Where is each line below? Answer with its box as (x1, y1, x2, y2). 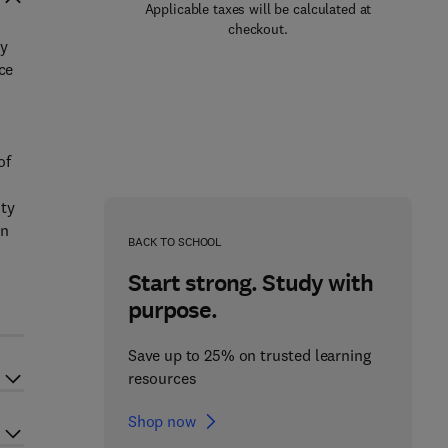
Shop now (127, 411, 196, 431)
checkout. (228, 20, 288, 38)
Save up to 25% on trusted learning (127, 345, 371, 365)
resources (127, 368, 197, 388)
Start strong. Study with (127, 267, 373, 299)
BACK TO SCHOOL (127, 234, 223, 249)
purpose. (127, 294, 218, 326)
